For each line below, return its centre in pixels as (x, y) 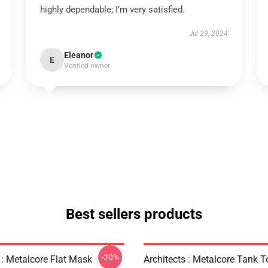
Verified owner (87, 66)
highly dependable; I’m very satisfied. (112, 10)
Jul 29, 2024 (209, 33)
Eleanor (78, 55)
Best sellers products (134, 214)
